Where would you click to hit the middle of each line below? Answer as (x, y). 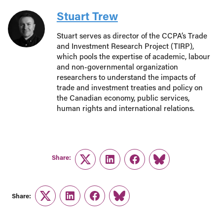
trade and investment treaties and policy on (129, 87)
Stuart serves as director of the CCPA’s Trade (132, 35)
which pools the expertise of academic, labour (133, 56)
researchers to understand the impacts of (126, 77)
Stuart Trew (87, 16)
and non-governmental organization (117, 66)
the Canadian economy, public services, (123, 97)
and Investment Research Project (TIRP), (125, 46)
